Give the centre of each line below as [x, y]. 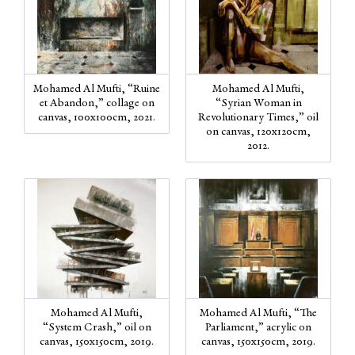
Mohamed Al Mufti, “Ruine [97, 89]
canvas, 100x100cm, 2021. [97, 118]
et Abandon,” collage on [97, 103]
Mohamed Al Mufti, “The [258, 313]
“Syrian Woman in [258, 103]
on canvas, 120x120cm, [258, 132]
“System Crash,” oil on [97, 328]
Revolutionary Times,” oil [258, 118]
